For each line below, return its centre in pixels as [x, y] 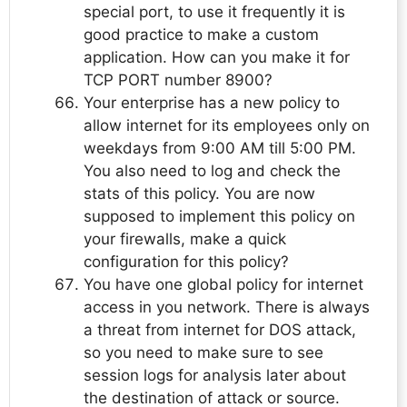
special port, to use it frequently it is [214, 12]
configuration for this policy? [186, 262]
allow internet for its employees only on [227, 126]
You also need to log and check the [212, 171]
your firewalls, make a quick [185, 239]
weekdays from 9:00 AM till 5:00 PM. [220, 149]
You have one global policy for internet [223, 285]
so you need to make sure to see [203, 353]
